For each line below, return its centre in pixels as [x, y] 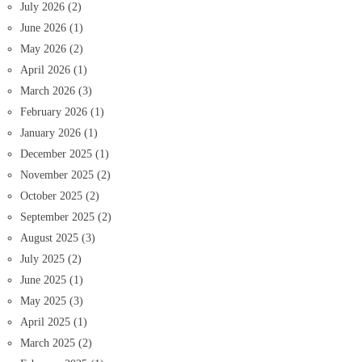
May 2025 [43, 301]
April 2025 [45, 322]
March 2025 [48, 343]
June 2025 [43, 280]
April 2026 [45, 69]
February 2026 [54, 112]
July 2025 [42, 259]
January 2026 [51, 133]
